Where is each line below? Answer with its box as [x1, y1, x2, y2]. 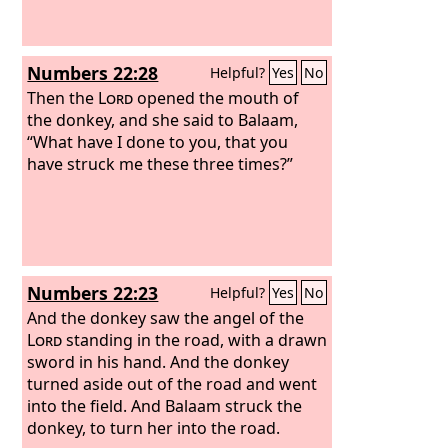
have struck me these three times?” [27, 152, 294, 175]
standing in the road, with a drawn [62, 328, 328, 351]
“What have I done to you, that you [27, 130, 289, 153]
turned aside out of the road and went [27, 372, 318, 395]
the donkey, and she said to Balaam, [27, 108, 299, 131]
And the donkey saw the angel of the [27, 306, 305, 329]
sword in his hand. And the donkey [27, 350, 290, 373]
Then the [27, 86, 99, 109]
